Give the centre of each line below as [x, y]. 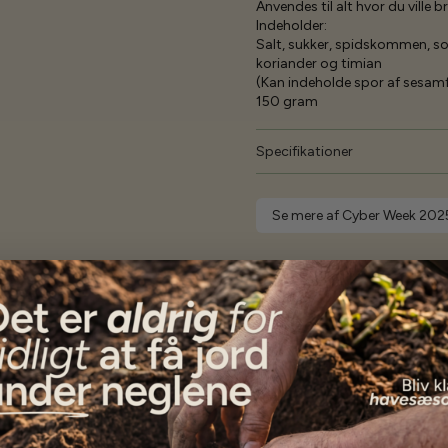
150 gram [287, 101]
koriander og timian [319, 63]
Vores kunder [163, 337]
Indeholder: [291, 25]
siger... [340, 337]
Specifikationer [304, 151]
